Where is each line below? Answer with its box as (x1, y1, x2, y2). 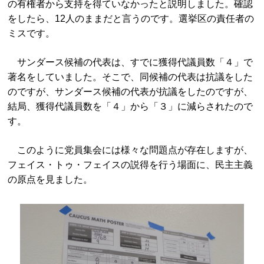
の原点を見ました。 (8, 174, 93, 184)
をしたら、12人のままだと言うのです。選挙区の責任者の (8, 13, 255, 24)
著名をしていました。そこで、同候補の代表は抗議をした (8, 71, 253, 82)
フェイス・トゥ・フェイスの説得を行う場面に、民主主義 (8, 159, 253, 170)
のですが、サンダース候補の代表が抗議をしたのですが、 (8, 86, 253, 97)
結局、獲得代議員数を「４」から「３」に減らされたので (8, 101, 253, 111)
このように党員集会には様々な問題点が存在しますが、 (8, 144, 253, 155)
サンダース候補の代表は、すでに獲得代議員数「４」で (8, 57, 253, 67)
